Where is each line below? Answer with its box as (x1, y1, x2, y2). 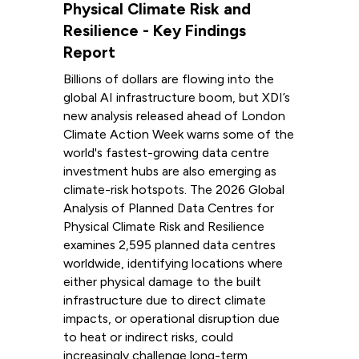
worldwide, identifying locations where (63, 255, 283, 271)
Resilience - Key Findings (63, 21, 246, 41)
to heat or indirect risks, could (63, 329, 233, 345)
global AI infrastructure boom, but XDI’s (63, 89, 290, 105)
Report (63, 42, 115, 63)
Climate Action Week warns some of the (63, 126, 294, 142)
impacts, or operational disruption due (63, 310, 280, 326)
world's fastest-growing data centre (63, 144, 269, 160)
